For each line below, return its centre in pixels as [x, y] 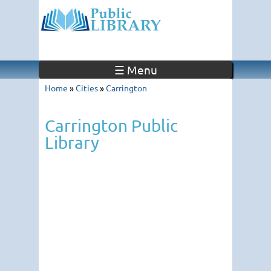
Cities [87, 88]
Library [72, 142]
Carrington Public [111, 126]
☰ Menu [135, 70]
